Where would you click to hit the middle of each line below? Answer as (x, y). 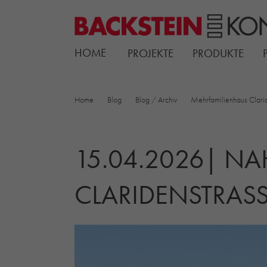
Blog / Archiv (156, 99)
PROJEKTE (150, 53)
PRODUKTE (218, 53)
